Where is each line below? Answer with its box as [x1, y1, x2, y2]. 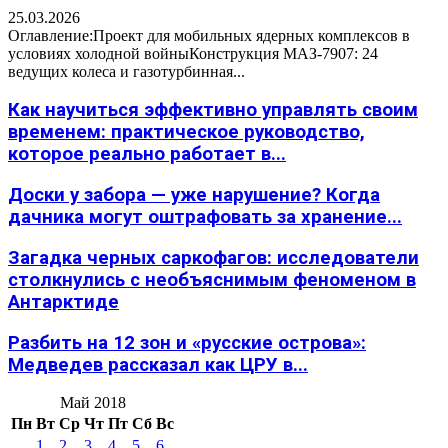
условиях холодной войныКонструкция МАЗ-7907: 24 [8, 44, 378, 62]
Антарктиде [8, 290, 119, 313]
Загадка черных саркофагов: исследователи [8, 246, 419, 269]
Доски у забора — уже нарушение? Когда [8, 184, 380, 207]
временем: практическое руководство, [8, 121, 365, 144]
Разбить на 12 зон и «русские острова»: [8, 331, 366, 354]
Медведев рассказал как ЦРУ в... [8, 353, 308, 376]
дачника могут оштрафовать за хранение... [8, 206, 402, 229]
